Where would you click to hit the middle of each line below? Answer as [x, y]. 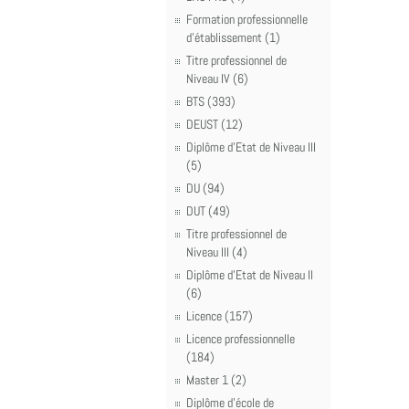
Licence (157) [220, 316]
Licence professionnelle [241, 339]
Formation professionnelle [247, 19]
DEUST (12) [215, 124]
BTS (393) [211, 101]
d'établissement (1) [233, 37]
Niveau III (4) [217, 252]
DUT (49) [208, 211]
